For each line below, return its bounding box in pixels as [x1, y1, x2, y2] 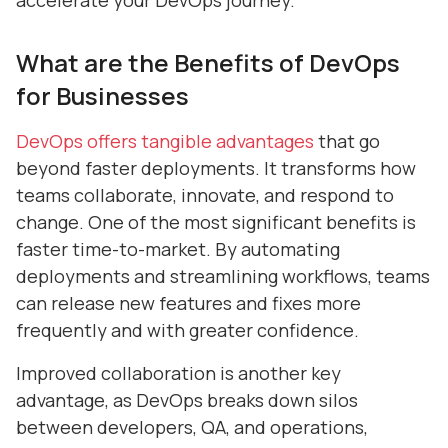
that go [314, 129, 380, 153]
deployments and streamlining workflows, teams [16, 264, 430, 288]
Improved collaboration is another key [16, 361, 341, 385]
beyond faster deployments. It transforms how [16, 156, 416, 180]
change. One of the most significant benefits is [16, 210, 416, 234]
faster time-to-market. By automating [16, 237, 340, 261]
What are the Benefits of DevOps [16, 46, 400, 79]
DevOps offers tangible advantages [16, 129, 314, 153]
